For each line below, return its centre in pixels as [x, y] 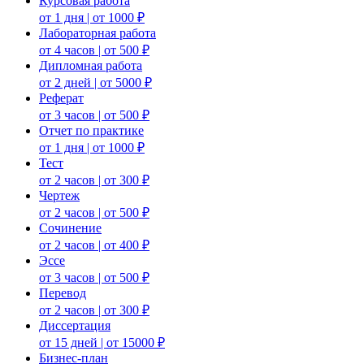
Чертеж [59, 195]
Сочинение [70, 227]
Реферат [61, 97]
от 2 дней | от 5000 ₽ [95, 82]
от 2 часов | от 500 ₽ [94, 212]
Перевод [63, 292]
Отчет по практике [91, 130]
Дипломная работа [91, 65]
